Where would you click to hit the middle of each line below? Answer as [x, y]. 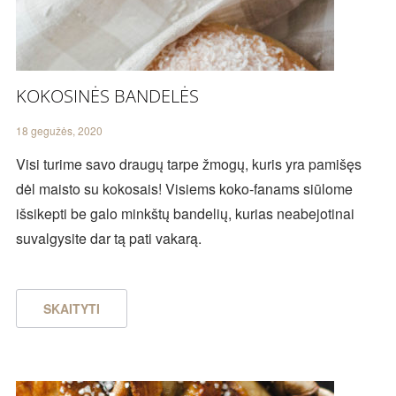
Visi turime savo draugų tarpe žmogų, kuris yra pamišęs [188, 164]
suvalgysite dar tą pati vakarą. [108, 239]
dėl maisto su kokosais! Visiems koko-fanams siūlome [184, 189]
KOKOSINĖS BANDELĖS [107, 96]
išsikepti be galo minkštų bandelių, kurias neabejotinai [185, 214]
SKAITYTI [71, 309]
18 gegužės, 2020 [59, 131]
